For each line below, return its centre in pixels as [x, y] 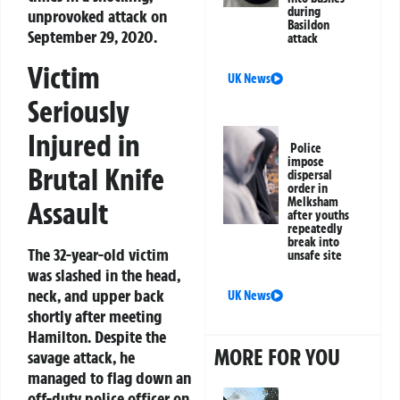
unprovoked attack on [97, 17]
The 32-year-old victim [98, 254]
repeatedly [316, 229]
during [304, 12]
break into [314, 242]
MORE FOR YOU [278, 358]
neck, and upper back [96, 295]
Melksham [313, 202]
